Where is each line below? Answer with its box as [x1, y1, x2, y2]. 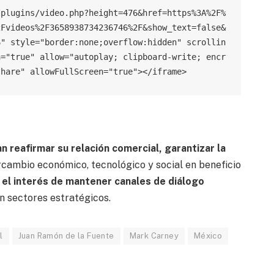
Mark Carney [129, 231, 179, 240]
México [193, 231, 223, 240]
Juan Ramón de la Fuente [18, 231, 114, 240]
